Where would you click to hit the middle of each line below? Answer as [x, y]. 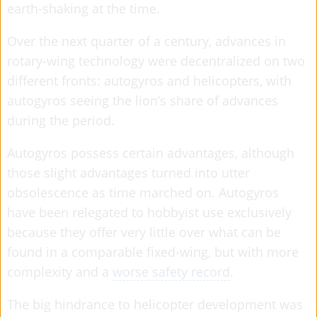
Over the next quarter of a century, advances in [146, 41]
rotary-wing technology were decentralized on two [156, 60]
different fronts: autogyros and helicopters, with [149, 80]
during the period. [61, 120]
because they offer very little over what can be [144, 232]
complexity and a [60, 271]
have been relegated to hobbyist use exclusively [149, 212]
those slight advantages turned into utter [128, 172]
